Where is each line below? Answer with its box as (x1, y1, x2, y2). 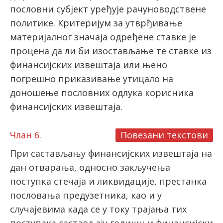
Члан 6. (10, 129, 41, 141)
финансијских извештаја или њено (10, 59, 167, 71)
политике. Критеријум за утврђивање (10, 17, 182, 29)
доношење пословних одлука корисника (10, 87, 194, 99)
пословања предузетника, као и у (10, 189, 162, 202)
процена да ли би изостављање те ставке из (10, 45, 212, 57)
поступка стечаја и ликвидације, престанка (10, 175, 207, 188)
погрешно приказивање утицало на (10, 73, 173, 85)
